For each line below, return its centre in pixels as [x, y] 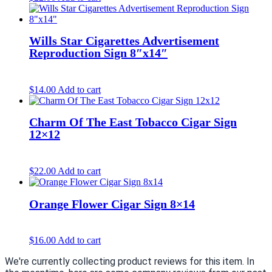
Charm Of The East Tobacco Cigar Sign [133, 122]
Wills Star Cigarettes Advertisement [124, 41]
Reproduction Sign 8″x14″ [98, 53]
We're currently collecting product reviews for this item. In [130, 262]
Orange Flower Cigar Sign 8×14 [112, 204]
